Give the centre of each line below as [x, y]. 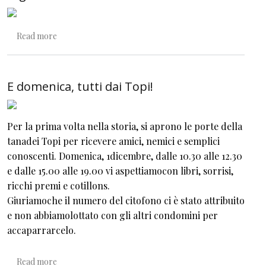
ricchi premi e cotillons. [58, 186]
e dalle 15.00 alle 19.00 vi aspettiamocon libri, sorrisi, [120, 171]
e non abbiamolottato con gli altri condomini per [113, 216]
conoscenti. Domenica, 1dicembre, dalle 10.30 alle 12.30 [125, 156]
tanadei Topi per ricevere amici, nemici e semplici [113, 141]
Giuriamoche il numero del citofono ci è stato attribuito [126, 201]
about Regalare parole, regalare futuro [129, 36]
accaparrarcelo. [42, 230]
